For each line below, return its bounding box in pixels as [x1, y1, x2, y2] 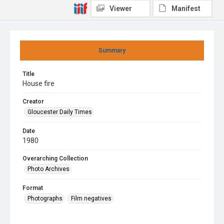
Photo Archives [27, 165, 69, 172]
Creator [22, 98, 44, 105]
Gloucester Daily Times [27, 108, 92, 115]
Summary [98, 47, 125, 54]
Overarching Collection [22, 155, 88, 162]
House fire [22, 79, 54, 87]
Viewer [109, 4, 132, 12]
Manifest [171, 4, 200, 12]
